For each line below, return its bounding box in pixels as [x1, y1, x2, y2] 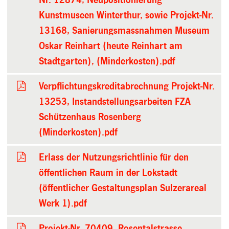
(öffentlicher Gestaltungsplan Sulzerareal [39, 182, 207, 193]
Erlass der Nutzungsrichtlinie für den [39, 152, 189, 163]
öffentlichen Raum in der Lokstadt [39, 167, 178, 178]
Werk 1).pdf [39, 198, 87, 209]
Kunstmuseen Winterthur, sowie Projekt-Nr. [39, 10, 214, 20]
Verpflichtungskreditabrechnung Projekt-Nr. [39, 81, 215, 91]
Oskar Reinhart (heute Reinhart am [39, 40, 183, 51]
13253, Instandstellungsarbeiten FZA [39, 96, 191, 107]
